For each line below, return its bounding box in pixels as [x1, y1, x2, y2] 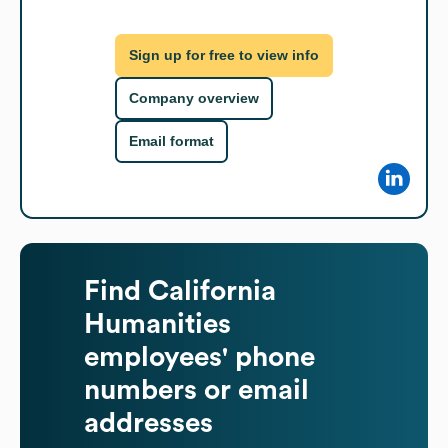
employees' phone [84, 342, 315, 371]
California [148, 276, 276, 305]
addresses [84, 408, 213, 437]
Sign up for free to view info [129, 47, 319, 64]
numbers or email [84, 375, 309, 404]
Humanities [84, 309, 231, 338]
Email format [129, 133, 214, 150]
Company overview [129, 90, 259, 107]
